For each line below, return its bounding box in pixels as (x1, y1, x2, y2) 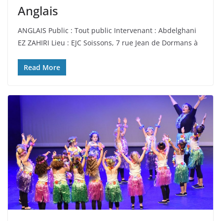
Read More (24, 63, 60, 73)
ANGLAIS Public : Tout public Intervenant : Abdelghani (18, 26, 196, 36)
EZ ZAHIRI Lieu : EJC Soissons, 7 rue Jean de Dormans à (18, 38, 198, 48)
